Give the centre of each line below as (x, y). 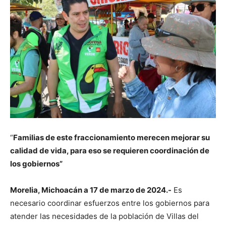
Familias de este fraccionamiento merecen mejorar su (111, 137)
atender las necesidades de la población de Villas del (104, 216)
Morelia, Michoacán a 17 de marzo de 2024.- (91, 190)
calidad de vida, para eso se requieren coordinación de (110, 150)
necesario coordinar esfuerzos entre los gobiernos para (110, 203)
